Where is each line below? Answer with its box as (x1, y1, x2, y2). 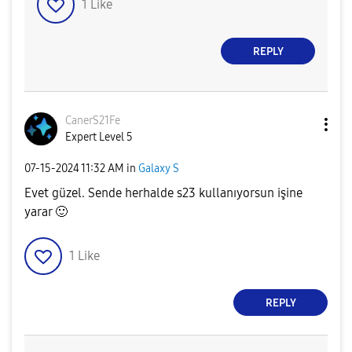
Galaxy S (138, 161, 179, 175)
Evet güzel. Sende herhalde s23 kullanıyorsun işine (24, 185, 302, 201)
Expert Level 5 (65, 130, 133, 145)
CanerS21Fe (65, 114, 120, 128)
